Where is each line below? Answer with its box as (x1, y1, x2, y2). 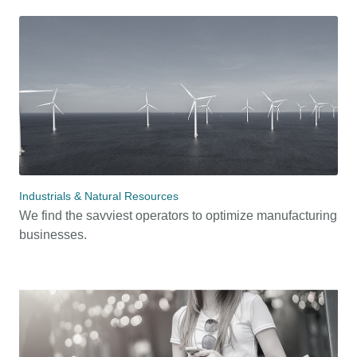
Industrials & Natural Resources (19, 190, 178, 203)
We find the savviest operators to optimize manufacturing (19, 209, 337, 223)
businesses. (19, 228, 87, 242)
